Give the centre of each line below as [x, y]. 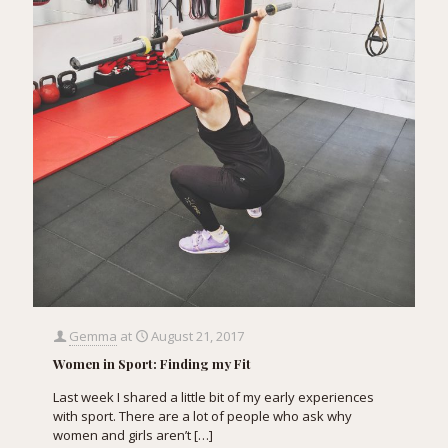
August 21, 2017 [197, 336]
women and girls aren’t [122, 435]
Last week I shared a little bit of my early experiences [213, 397]
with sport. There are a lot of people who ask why [202, 416]
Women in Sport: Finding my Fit [152, 364]
